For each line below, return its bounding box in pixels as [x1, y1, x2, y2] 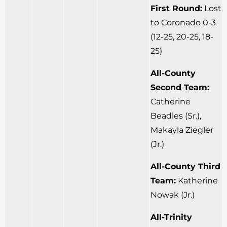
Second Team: [150, 83, 209, 93]
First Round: [150, 4, 202, 14]
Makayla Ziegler [150, 125, 213, 135]
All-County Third [150, 162, 220, 172]
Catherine [150, 97, 191, 107]
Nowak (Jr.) [150, 190, 195, 200]
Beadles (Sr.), [150, 111, 201, 121]
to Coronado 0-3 [150, 18, 216, 28]
